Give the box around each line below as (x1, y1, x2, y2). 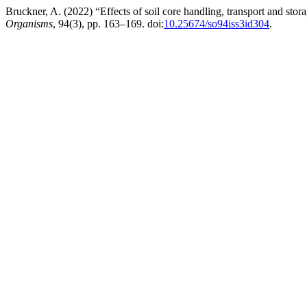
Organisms (5, 18, 53, 29)
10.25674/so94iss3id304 (164, 18, 269, 29)
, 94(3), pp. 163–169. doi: (53, 18, 164, 29)
